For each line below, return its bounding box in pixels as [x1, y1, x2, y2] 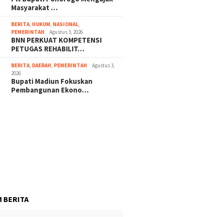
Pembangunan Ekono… [11, 85, 89, 95]
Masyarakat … [11, 3, 58, 13]
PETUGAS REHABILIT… [11, 44, 85, 54]
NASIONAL [53, 21, 79, 28]
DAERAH [32, 62, 52, 69]
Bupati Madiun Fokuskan [11, 77, 93, 86]
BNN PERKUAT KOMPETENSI [11, 35, 102, 45]
